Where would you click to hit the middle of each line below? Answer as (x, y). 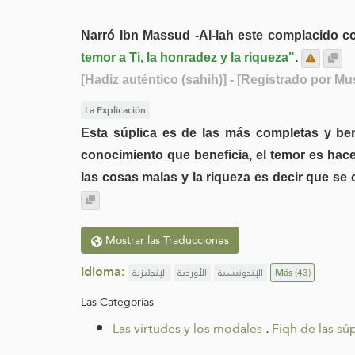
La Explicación (115, 110)
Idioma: (103, 271)
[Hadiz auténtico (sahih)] (154, 80)
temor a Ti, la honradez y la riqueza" (188, 57)
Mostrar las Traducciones (166, 240)
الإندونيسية (240, 272)
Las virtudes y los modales (187, 328)
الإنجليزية (149, 272)
